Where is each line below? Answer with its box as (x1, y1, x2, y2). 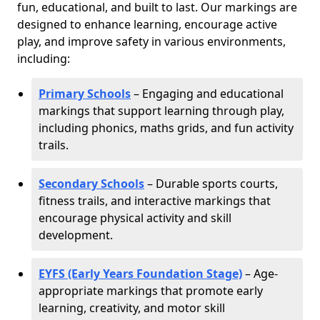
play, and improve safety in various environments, (17, 34, 286, 49)
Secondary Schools (39, 176, 144, 191)
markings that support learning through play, (39, 103, 284, 119)
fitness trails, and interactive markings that (39, 193, 271, 209)
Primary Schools (39, 86, 131, 101)
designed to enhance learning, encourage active (17, 16, 277, 32)
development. (39, 227, 113, 243)
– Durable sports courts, (144, 176, 278, 191)
